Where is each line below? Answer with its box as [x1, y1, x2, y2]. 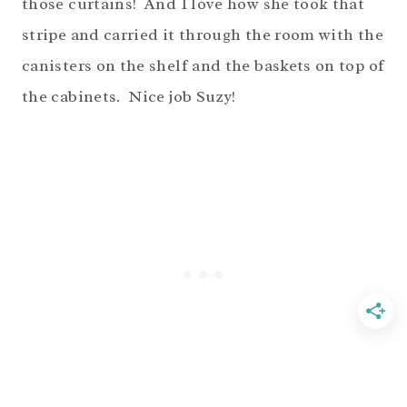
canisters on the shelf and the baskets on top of [22, 55, 385, 76]
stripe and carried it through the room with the [22, 25, 383, 45]
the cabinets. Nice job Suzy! [22, 86, 236, 107]
